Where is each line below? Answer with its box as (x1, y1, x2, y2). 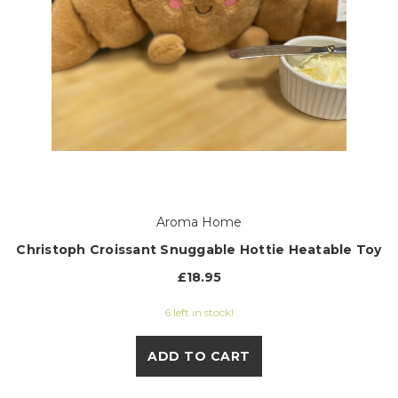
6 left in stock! (164, 305, 234, 319)
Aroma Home (156, 213, 242, 230)
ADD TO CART (147, 347, 251, 364)
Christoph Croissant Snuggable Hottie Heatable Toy (16, 241, 382, 258)
